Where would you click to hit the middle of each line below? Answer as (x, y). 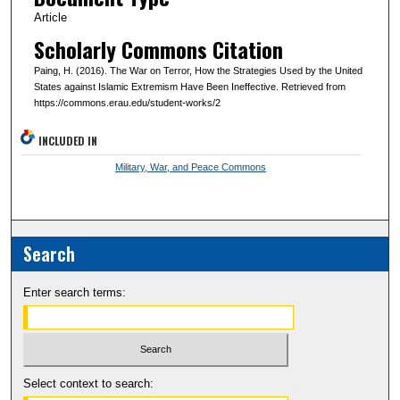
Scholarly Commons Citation (158, 49)
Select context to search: (89, 384)
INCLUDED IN (68, 140)
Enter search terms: (75, 292)
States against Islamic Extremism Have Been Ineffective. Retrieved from (189, 86)
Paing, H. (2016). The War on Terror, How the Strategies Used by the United (198, 70)
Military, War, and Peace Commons (190, 167)
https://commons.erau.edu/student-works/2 (127, 102)
